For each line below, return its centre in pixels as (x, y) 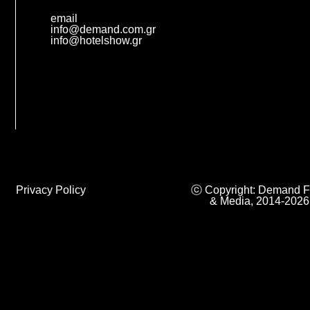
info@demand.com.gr (103, 29)
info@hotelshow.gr (97, 40)
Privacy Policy (51, 190)
